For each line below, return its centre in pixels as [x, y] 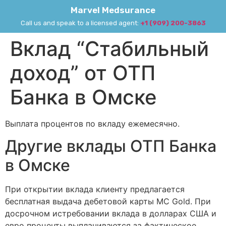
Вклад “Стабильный [109, 49]
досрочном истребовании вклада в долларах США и [111, 214]
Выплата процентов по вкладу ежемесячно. [92, 124]
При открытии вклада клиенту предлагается [95, 189]
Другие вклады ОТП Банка [111, 146]
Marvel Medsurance [113, 10]
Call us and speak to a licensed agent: [80, 23]
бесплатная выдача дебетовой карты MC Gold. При [108, 202]
